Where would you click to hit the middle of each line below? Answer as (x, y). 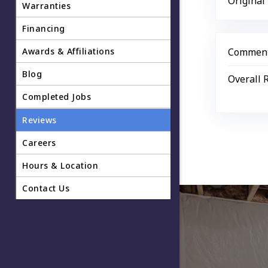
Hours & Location (60, 165)
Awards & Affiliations (68, 51)
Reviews (39, 120)
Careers (39, 142)
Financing (44, 28)
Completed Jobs (57, 96)
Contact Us (46, 188)
